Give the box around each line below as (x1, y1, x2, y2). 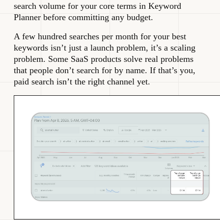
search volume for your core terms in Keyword (14, 1, 181, 11)
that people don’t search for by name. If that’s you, (14, 65, 195, 76)
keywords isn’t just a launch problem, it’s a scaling (14, 43, 195, 53)
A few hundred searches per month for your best (14, 31, 186, 42)
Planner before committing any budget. (14, 12, 153, 23)
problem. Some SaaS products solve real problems (14, 54, 193, 64)
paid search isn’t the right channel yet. (14, 77, 150, 87)
